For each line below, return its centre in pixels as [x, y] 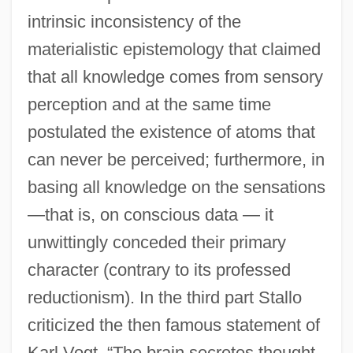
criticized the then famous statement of [173, 325]
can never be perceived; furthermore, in [176, 159]
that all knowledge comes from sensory [175, 76]
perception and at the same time [149, 104]
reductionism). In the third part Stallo [164, 297]
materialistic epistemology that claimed [174, 49]
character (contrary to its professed [159, 269]
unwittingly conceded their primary [156, 242]
